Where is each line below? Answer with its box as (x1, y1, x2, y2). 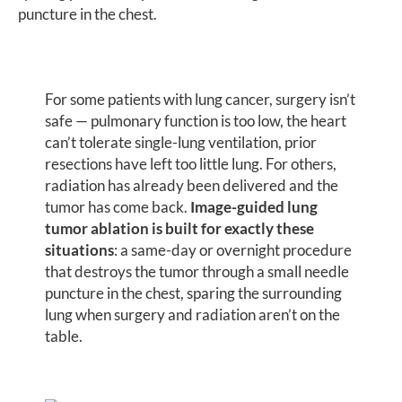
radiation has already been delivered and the (45, 176, 339, 195)
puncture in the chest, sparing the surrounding (45, 284, 343, 302)
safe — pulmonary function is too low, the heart (45, 111, 347, 130)
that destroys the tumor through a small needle (45, 262, 350, 281)
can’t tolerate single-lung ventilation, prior (45, 133, 318, 152)
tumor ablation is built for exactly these (45, 219, 315, 238)
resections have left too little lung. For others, (45, 154, 337, 173)
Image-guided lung (190, 197, 319, 216)
